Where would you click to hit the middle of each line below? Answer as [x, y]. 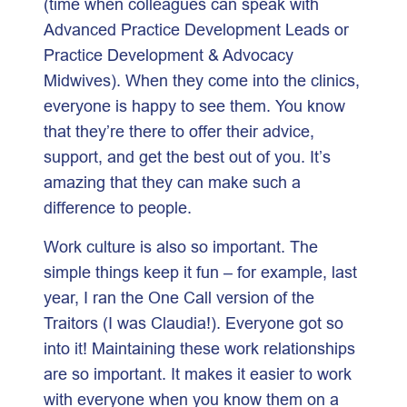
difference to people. [120, 207]
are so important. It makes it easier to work [198, 373]
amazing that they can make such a [172, 182]
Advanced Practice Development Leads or [196, 29]
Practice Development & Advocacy [169, 55]
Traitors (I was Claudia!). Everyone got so [194, 323]
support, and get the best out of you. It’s [187, 156]
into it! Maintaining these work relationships [199, 348]
